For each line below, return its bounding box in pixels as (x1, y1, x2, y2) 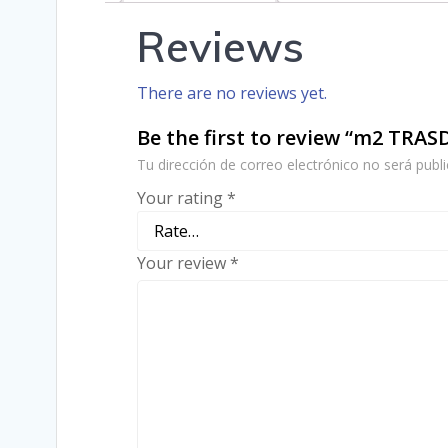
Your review (137, 251, 230, 274)
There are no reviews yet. (137, 81, 327, 104)
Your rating (137, 186, 227, 209)
